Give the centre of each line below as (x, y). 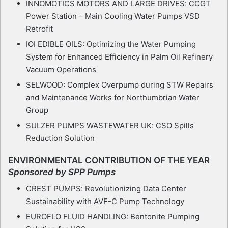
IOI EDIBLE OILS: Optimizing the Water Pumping (111, 44)
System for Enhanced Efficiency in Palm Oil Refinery (119, 56)
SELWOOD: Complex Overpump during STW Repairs (120, 84)
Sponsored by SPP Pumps (62, 172)
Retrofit (39, 28)
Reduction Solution (60, 138)
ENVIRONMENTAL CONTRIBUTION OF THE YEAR (109, 160)
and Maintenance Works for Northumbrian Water (113, 97)
